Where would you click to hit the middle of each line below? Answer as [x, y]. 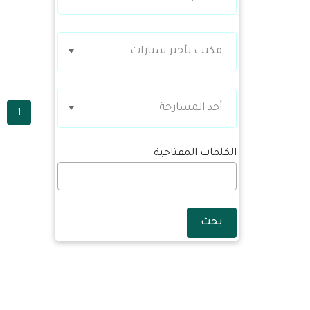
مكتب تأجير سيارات [176, 52]
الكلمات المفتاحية [195, 154]
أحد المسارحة [191, 108]
